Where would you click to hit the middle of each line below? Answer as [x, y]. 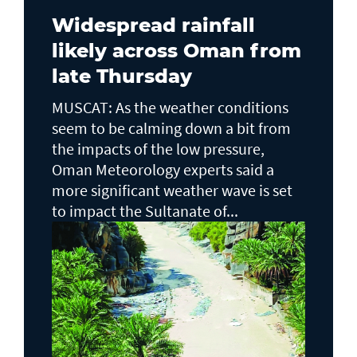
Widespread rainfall [153, 25]
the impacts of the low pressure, [158, 148]
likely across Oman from [177, 50]
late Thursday [122, 76]
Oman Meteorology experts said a [163, 169]
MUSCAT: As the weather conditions [170, 107]
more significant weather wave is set [172, 190]
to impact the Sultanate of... [145, 210]
